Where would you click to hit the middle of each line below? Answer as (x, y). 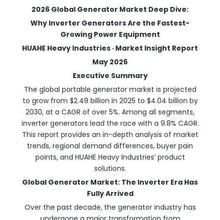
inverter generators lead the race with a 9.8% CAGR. (110, 123)
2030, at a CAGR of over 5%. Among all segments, (110, 112)
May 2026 (110, 62)
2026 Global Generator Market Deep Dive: (110, 9)
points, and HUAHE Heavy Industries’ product (110, 157)
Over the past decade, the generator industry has (110, 207)
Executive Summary (110, 76)
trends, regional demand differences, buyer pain (110, 146)
